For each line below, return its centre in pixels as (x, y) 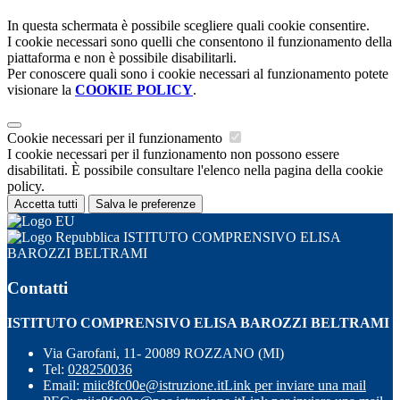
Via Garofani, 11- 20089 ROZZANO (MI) (163, 353)
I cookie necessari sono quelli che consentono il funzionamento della (200, 42)
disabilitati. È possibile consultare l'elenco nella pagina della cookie (195, 171)
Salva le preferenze (146, 204)
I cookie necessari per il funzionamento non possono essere (173, 154)
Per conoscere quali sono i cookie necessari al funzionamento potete (198, 74)
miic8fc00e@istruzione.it (154, 385)
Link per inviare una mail (295, 385)
